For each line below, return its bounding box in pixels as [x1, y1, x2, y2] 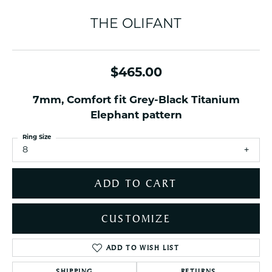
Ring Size [22, 134, 51, 141]
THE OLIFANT [90, 18, 182, 31]
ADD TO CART [95, 177, 177, 191]
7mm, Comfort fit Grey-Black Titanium [32, 95, 240, 106]
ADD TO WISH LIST [106, 243, 180, 253]
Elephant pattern [90, 110, 182, 121]
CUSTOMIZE [101, 212, 171, 226]
